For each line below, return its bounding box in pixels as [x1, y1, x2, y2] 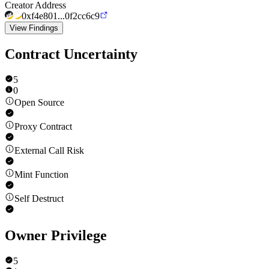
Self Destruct [14, 193, 64, 204]
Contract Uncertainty [5, 46, 138, 62]
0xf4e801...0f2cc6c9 [22, 10, 100, 21]
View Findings [10, 23, 58, 32]
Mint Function [14, 169, 68, 180]
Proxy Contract [14, 121, 72, 131]
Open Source [14, 97, 64, 107]
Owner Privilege [5, 228, 107, 244]
